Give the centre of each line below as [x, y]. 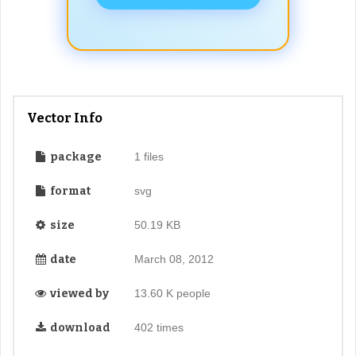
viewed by [78, 293]
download [79, 327]
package [75, 157]
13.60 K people [172, 293]
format [69, 191]
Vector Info [65, 118]
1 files [149, 156]
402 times [159, 327]
